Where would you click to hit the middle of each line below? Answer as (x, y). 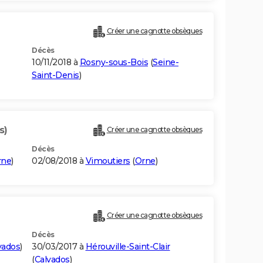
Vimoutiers (108, 161)
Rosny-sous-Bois (114, 63)
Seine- (166, 63)
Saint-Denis (55, 75)
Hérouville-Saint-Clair (128, 247)
